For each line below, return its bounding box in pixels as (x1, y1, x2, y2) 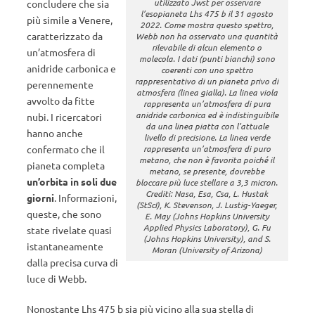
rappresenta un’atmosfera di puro (143, 143, 271, 155)
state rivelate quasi (27, 224, 112, 236)
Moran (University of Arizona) (151, 244, 262, 256)
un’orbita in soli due (27, 175, 117, 188)
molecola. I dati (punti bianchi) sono (139, 53, 275, 65)
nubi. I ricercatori (27, 110, 102, 123)
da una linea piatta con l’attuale (145, 120, 269, 132)
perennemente (27, 78, 94, 91)
